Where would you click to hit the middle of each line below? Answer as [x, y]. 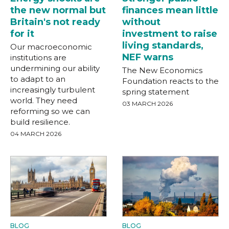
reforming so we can [50, 111]
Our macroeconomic [51, 47]
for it [22, 34]
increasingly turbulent [53, 90]
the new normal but [58, 10]
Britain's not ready [55, 22]
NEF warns [148, 58]
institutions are [38, 58]
